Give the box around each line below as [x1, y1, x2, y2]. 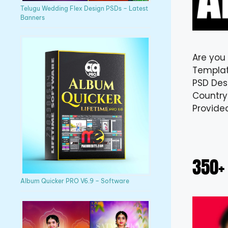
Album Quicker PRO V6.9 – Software [20, 177, 129, 185]
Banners [20, 14, 45, 22]
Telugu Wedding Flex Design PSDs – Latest [20, 5, 148, 13]
